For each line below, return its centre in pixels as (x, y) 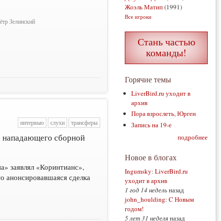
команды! (166, 53)
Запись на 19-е (152, 125)
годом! (134, 209)
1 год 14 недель (146, 190)
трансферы (84, 122)
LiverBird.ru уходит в (161, 93)
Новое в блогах (151, 157)
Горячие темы (148, 79)
